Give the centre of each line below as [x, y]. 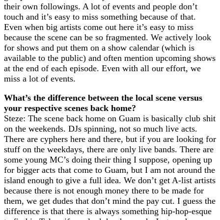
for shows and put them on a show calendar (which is [99, 48]
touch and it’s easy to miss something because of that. [100, 17]
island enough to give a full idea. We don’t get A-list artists [110, 180]
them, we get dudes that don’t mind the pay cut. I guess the [110, 201]
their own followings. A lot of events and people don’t [101, 6]
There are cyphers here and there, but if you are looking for [110, 139]
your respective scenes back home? [70, 108]
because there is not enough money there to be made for [104, 191]
